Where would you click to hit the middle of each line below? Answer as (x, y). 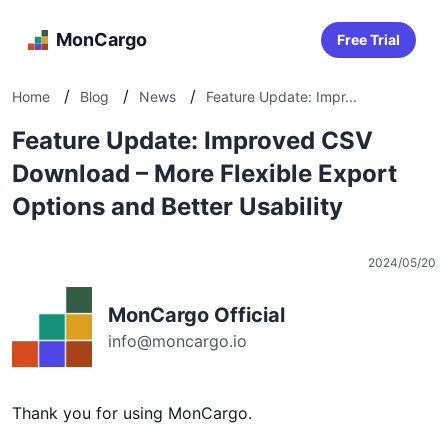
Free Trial (368, 39)
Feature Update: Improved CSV (192, 140)
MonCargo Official (196, 315)
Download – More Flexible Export (204, 173)
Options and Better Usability (177, 206)
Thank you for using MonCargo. (132, 413)
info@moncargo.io (177, 341)
